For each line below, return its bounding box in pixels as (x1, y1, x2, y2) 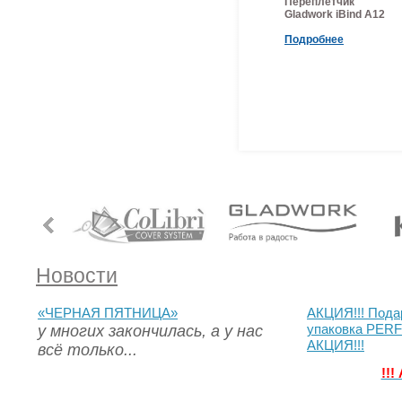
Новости (36, 264, 118, 287)
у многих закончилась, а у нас (38, 322, 263, 340)
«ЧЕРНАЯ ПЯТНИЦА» (38, 306, 178, 320)
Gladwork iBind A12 (284, 8, 385, 21)
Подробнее (284, 33, 344, 46)
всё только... (38, 341, 137, 359)
